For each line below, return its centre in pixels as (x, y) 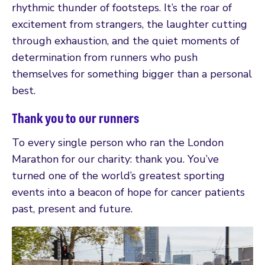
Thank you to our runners (75, 117)
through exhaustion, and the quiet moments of (126, 41)
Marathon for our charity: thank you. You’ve (115, 159)
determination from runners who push (105, 57)
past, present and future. (72, 209)
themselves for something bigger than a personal (132, 74)
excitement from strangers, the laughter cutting (130, 24)
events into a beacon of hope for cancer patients (128, 192)
